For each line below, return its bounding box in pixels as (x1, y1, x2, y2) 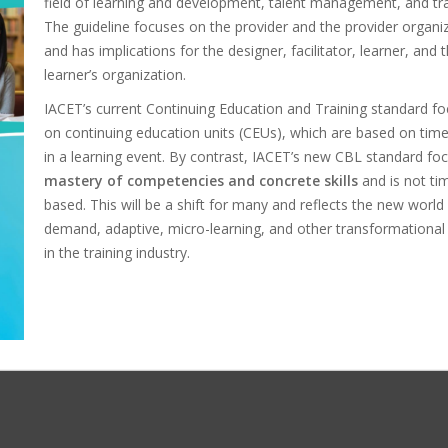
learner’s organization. (44, 65, 186, 84)
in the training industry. (44, 243, 190, 262)
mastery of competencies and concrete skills (44, 171, 358, 190)
